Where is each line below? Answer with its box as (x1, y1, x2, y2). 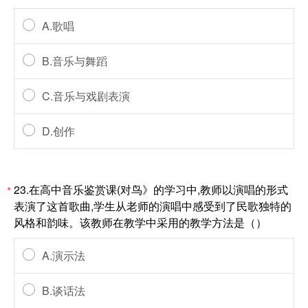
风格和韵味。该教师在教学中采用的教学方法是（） (14, 214, 267, 230)
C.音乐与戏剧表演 (42, 88, 130, 104)
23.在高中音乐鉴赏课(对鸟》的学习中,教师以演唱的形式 (14, 181, 288, 197)
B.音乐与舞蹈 (42, 53, 107, 69)
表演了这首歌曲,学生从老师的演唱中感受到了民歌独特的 (14, 198, 291, 214)
